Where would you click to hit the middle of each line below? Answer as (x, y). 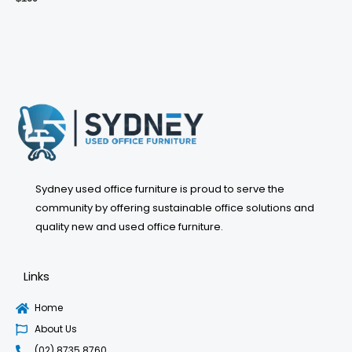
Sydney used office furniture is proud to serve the (160, 189)
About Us (55, 329)
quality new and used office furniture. (129, 227)
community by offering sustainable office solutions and (175, 208)
